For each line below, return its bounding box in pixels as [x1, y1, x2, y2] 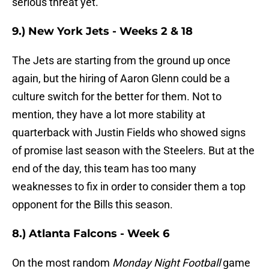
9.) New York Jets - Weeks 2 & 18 [12, 25, 193, 38]
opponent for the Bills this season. [12, 198, 173, 211]
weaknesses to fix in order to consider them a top [12, 180, 246, 193]
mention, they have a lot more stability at [12, 108, 205, 121]
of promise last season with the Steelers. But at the [12, 144, 255, 157]
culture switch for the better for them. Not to [12, 90, 222, 103]
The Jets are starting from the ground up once [12, 54, 231, 67]
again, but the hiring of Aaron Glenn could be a [12, 72, 230, 85]
